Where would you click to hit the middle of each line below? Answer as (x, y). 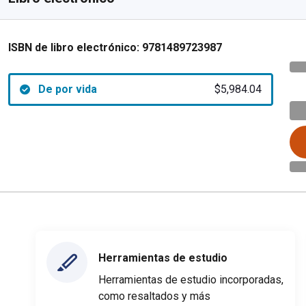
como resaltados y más (154, 296)
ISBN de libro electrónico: (74, 47)
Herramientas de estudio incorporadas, (191, 279)
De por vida (67, 89)
